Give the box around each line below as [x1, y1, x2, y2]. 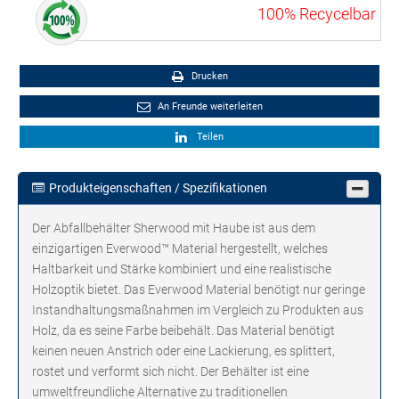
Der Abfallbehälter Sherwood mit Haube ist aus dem [32, 221, 315, 236]
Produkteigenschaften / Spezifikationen [49, 181, 267, 196]
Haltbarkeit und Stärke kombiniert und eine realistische [32, 262, 331, 277]
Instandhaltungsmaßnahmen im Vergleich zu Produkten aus [32, 303, 363, 318]
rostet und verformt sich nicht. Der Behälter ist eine [32, 364, 309, 379]
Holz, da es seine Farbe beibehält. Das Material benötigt [32, 323, 335, 338]
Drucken [188, 70, 228, 83]
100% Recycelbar [257, 4, 376, 24]
